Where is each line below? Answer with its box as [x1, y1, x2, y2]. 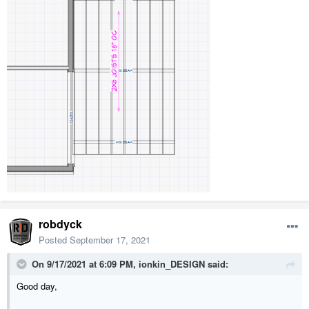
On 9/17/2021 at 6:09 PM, [32, 257, 139, 271]
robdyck [39, 216, 82, 232]
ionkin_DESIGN [139, 257, 205, 271]
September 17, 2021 [70, 233, 150, 247]
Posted [39, 233, 70, 247]
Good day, [17, 279, 57, 293]
